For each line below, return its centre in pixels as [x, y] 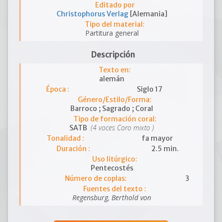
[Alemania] [148, 14]
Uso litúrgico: [115, 159]
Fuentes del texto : [115, 189]
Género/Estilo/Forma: [115, 100]
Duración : [73, 149]
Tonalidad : [66, 138]
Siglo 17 [149, 89]
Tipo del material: [115, 24]
